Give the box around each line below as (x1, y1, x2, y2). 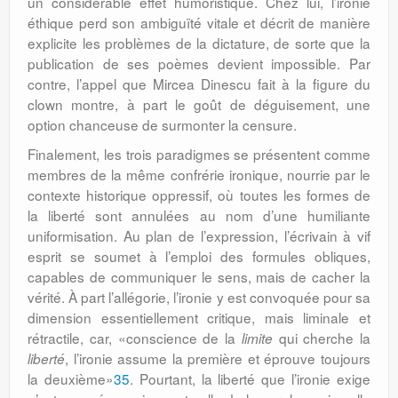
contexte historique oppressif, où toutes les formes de (28, 185, 370, 204)
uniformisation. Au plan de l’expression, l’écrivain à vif (28, 226, 370, 245)
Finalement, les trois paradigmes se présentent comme (28, 144, 370, 163)
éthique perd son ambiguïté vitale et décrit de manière (28, 12, 370, 32)
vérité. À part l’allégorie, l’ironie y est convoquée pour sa (28, 287, 370, 306)
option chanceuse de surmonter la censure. (28, 115, 297, 134)
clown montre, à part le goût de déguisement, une (28, 94, 370, 114)
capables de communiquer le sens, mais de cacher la (28, 267, 370, 286)
